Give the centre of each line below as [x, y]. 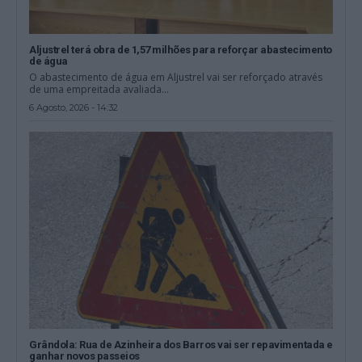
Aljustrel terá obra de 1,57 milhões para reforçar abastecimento [181, 49]
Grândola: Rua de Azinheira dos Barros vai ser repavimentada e [181, 345]
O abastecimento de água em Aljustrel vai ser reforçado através [176, 77]
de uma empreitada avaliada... [99, 89]
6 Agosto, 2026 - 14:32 [74, 107]
